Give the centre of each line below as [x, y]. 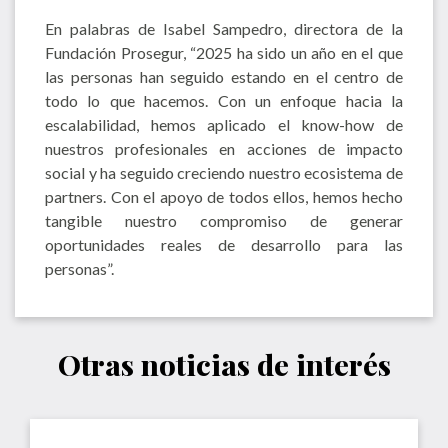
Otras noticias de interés [224, 363]
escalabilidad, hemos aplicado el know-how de [224, 124]
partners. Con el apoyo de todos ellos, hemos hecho [224, 196]
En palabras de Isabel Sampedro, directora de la [224, 28]
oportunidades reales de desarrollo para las [224, 244]
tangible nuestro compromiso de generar [224, 220]
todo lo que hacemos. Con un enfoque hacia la [224, 100]
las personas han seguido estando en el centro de [224, 76]
